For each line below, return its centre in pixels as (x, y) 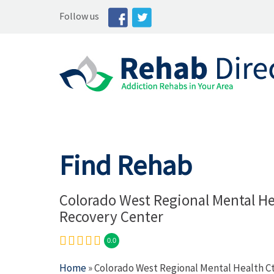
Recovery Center (111, 217)
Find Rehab (126, 165)
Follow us (79, 16)
